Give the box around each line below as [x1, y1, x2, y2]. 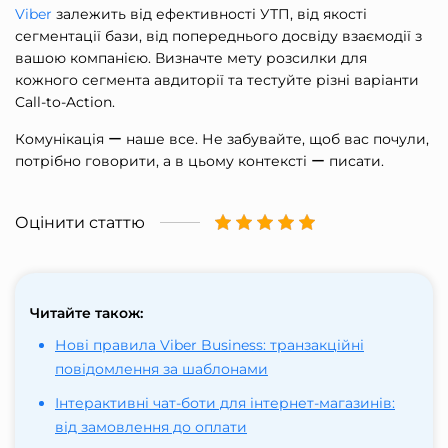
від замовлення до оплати [55, 417, 247, 436]
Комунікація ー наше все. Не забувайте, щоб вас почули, [15, 129, 429, 148]
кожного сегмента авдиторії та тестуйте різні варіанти [15, 70, 419, 89]
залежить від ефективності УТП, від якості [52, 4, 367, 23]
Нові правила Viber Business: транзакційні [55, 335, 364, 354]
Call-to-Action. [15, 92, 115, 111]
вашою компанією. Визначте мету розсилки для [15, 48, 367, 67]
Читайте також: [30, 303, 143, 322]
